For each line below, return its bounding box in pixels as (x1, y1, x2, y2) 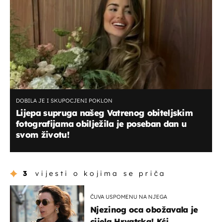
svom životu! (16, 129, 69, 140)
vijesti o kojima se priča (35, 168, 166, 178)
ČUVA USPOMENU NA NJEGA (90, 193, 167, 200)
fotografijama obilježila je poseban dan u (16, 118, 187, 129)
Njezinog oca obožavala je (90, 204, 198, 215)
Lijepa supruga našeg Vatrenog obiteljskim (16, 108, 193, 118)
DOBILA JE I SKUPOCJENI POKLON (16, 97, 112, 105)
